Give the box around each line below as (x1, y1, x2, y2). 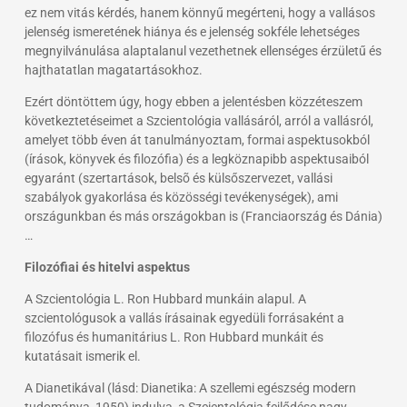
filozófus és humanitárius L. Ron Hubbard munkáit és (24, 329, 323, 344)
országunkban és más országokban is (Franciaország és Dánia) (24, 208, 382, 223)
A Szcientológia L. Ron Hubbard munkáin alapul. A (24, 291, 306, 306)
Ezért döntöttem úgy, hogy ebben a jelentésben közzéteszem (24, 94, 362, 109)
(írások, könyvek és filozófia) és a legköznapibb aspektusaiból (24, 151, 369, 166)
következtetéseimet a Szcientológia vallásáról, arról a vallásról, (24, 113, 373, 128)
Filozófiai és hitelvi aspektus (24, 259, 190, 274)
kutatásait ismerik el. (24, 348, 141, 363)
